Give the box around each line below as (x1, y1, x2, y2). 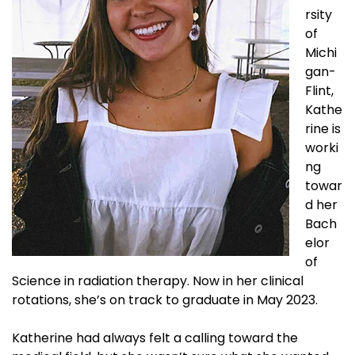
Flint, (305, 82, 334, 100)
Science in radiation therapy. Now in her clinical (12, 272, 303, 290)
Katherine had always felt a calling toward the (12, 329, 298, 347)
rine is (305, 120, 341, 138)
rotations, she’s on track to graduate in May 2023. (12, 291, 318, 309)
